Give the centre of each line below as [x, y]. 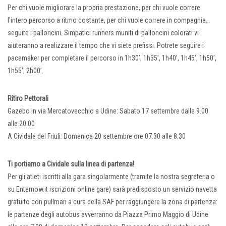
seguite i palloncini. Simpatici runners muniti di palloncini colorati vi [103, 33]
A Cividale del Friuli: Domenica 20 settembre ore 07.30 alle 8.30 [97, 136]
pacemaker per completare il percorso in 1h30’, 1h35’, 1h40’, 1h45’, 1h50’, [112, 58]
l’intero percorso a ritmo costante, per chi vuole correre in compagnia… [109, 20]
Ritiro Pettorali [28, 99]
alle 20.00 [21, 124]
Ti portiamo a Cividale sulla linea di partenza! [71, 164]
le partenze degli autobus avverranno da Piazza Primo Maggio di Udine [108, 215]
